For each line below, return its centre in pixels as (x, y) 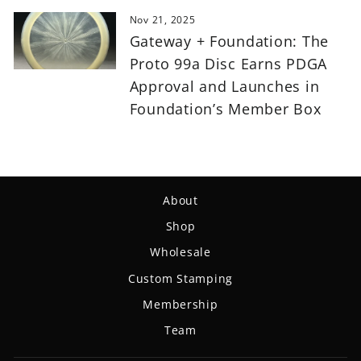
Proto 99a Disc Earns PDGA (228, 63)
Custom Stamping (180, 278)
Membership (180, 305)
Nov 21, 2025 (162, 19)
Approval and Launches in (224, 86)
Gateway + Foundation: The (229, 41)
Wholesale (180, 252)
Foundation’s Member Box (225, 108)
